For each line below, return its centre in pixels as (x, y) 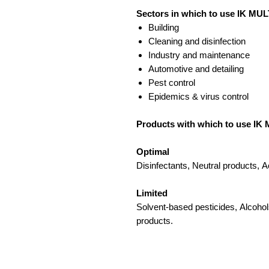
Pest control (172, 82)
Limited (152, 193)
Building (164, 27)
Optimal (153, 151)
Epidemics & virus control (198, 96)
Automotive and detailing (196, 68)
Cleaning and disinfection (197, 41)
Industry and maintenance (199, 55)
